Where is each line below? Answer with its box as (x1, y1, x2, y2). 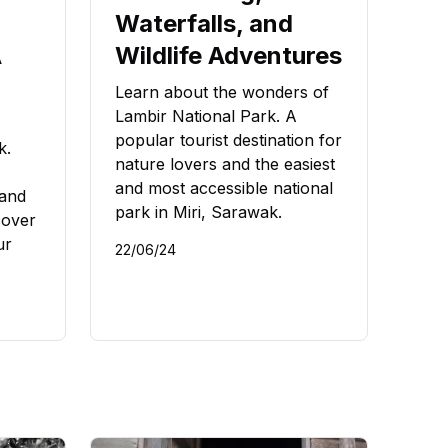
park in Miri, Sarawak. (115, 202, 282, 223)
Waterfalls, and (115, 9, 293, 39)
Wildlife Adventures (115, 41, 342, 71)
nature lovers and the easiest (115, 154, 335, 175)
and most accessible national (115, 178, 333, 199)
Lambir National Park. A (115, 106, 297, 127)
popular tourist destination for (115, 130, 342, 151)
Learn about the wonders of (115, 82, 329, 103)
